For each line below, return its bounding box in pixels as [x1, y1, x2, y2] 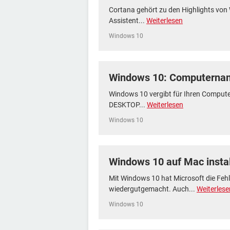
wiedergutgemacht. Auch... [109, 185, 197, 193]
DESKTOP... [109, 101, 147, 109]
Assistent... [109, 16, 146, 25]
